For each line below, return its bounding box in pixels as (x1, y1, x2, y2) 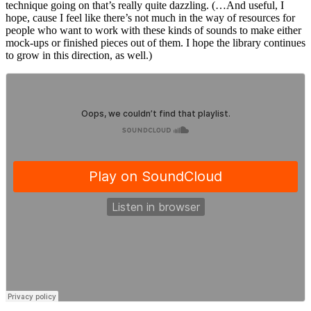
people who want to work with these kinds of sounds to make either (6, 24, 301, 37)
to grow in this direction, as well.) (6, 49, 152, 62)
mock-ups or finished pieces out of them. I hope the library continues (6, 37, 305, 49)
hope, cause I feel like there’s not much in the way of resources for (6, 12, 295, 24)
